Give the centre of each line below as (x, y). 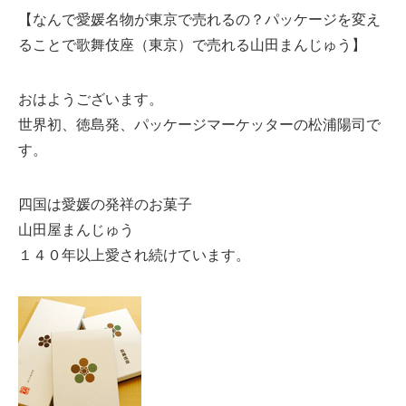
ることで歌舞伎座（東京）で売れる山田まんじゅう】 (192, 44)
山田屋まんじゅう (76, 229)
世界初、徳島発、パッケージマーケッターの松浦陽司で (199, 124)
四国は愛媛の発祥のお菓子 (105, 203)
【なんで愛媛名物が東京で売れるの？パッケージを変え (199, 19)
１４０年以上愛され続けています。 (134, 254)
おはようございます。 (91, 98)
